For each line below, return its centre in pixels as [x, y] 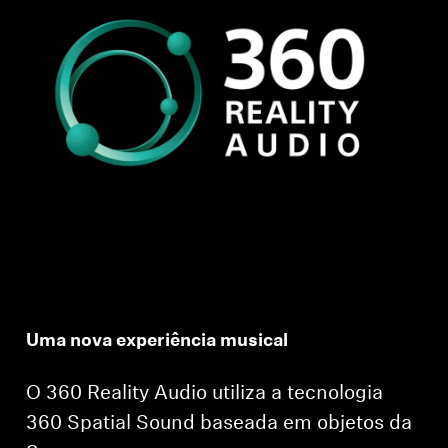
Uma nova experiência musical [157, 341]
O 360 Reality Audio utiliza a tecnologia [205, 393]
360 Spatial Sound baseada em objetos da [219, 423]
